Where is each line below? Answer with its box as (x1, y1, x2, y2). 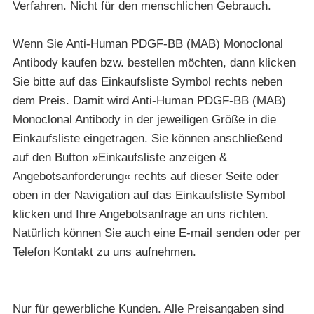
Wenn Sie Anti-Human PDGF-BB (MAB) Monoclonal (12, 36, 283, 50)
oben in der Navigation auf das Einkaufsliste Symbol (12, 188, 285, 202)
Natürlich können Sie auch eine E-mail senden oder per (12, 226, 301, 240)
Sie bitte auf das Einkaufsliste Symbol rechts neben (12, 74, 282, 88)
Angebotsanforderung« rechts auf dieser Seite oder (12, 169, 279, 183)
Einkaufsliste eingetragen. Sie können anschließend (12, 131, 282, 145)
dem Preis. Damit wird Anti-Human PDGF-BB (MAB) (12, 93, 286, 107)
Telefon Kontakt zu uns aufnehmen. (12, 245, 196, 259)
